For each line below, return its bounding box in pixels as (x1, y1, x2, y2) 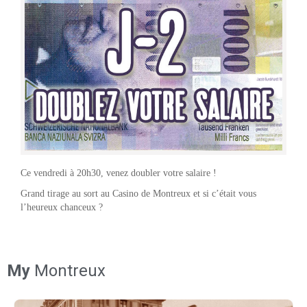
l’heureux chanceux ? (21, 202, 103, 212)
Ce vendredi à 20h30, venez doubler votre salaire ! (21, 168, 217, 178)
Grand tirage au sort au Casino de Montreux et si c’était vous (21, 188, 256, 199)
